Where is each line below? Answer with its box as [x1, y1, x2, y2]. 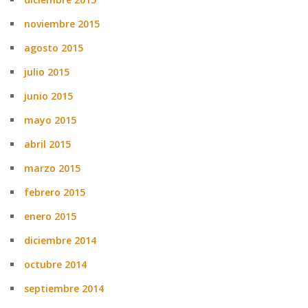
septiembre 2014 [24, 282, 104, 295]
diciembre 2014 [24, 234, 96, 247]
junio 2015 [24, 89, 73, 102]
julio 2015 [24, 65, 69, 78]
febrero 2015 [24, 186, 85, 199]
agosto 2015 [24, 41, 83, 54]
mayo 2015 [24, 113, 76, 126]
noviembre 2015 [24, 17, 100, 30]
